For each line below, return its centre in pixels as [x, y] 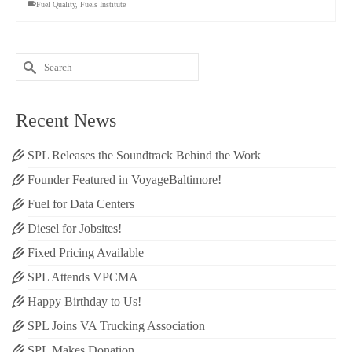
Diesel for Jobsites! [75, 228]
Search [33, 61]
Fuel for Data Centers [81, 204]
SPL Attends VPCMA [83, 277]
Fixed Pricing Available [86, 253]
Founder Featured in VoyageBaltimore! [125, 180]
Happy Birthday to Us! [84, 301]
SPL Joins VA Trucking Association [116, 326]
